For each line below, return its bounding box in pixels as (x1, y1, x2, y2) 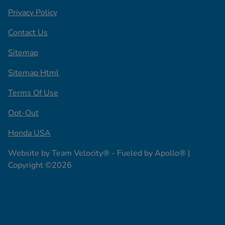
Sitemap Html (8, 67, 59, 78)
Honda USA (8, 127, 51, 139)
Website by (8, 147, 52, 159)
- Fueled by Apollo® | (109, 147, 190, 159)
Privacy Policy (8, 7, 57, 18)
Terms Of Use (8, 87, 58, 98)
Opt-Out (8, 107, 39, 119)
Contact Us (8, 27, 48, 38)
